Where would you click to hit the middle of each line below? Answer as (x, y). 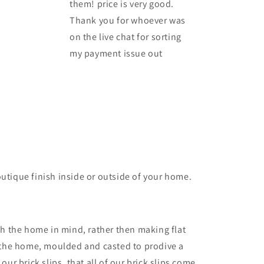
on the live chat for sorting (126, 37)
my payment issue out (116, 53)
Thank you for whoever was (128, 20)
